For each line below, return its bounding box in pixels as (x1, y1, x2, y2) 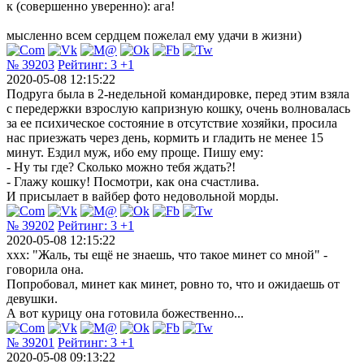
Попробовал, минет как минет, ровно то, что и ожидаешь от (6, 276, 340, 291)
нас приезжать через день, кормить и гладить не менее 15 (6, 130, 323, 145)
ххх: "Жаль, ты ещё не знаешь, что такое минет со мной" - (6, 247, 327, 262)
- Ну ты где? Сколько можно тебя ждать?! (6, 159, 236, 174)
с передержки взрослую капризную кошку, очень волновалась (6, 101, 350, 115)
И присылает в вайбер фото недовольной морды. (6, 188, 279, 203)
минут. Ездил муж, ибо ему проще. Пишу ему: (6, 145, 263, 159)
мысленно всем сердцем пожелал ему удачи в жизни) (6, 28, 301, 42)
